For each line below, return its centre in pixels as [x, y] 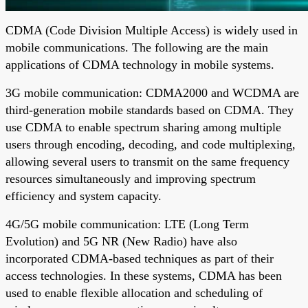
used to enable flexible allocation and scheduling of [134, 293]
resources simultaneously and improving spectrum [131, 178]
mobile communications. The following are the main [137, 47]
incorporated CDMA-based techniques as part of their [140, 258]
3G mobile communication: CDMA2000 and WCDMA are [152, 92]
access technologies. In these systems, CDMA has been [144, 275]
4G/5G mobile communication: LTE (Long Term [127, 224]
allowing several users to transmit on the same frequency [147, 161]
